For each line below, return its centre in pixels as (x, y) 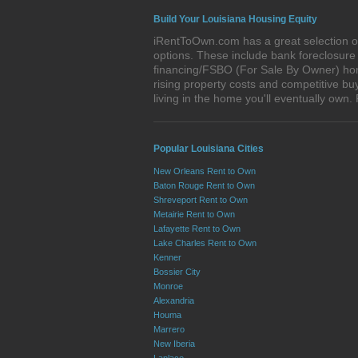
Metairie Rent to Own (194, 214)
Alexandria (174, 300)
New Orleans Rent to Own (205, 171)
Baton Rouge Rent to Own (204, 185)
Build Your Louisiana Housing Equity (235, 19)
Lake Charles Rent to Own (205, 243)
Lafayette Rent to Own (197, 229)
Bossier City (177, 272)
